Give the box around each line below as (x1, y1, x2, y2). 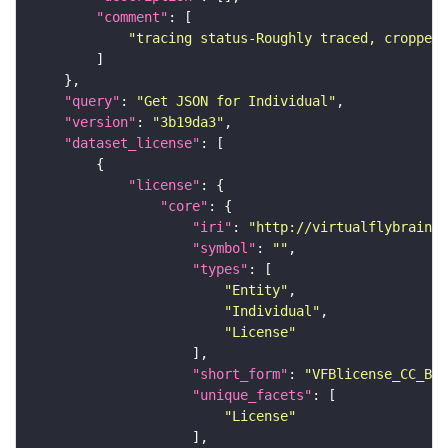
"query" (64, 93, 120, 110)
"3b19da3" (152, 114, 224, 131)
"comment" (96, 9, 168, 26)
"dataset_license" (64, 135, 200, 152)
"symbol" (192, 240, 256, 257)
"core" (160, 198, 208, 215)
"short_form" (192, 366, 288, 383)
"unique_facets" (192, 387, 312, 404)
